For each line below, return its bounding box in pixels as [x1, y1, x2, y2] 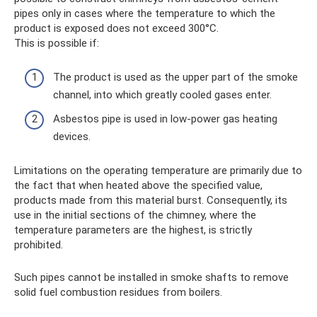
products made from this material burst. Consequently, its [14, 193, 287, 207]
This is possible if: [14, 36, 99, 50]
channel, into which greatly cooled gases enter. [53, 88, 272, 102]
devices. [53, 129, 91, 143]
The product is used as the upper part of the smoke [53, 71, 298, 84]
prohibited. [14, 238, 63, 251]
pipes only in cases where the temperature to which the [14, 6, 275, 20]
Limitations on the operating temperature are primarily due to [14, 163, 302, 177]
